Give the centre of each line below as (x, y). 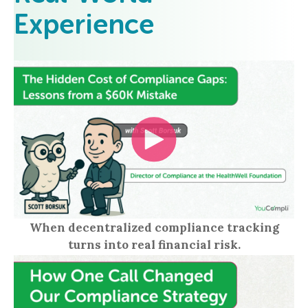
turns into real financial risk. (154, 245)
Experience (84, 26)
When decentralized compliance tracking (154, 228)
